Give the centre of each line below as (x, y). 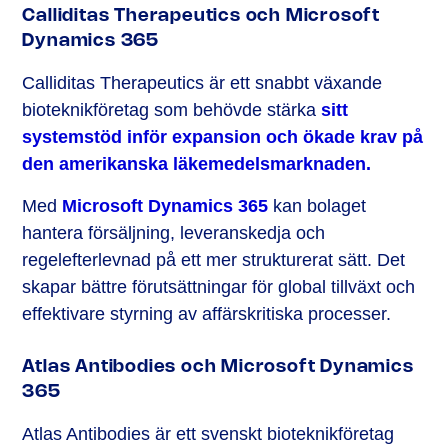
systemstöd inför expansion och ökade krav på (223, 136)
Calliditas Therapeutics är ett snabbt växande (202, 82)
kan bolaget (317, 205)
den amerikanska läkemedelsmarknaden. (197, 163)
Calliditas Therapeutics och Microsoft (201, 15)
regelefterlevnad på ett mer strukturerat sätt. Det (214, 259)
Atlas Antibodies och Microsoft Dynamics (218, 366)
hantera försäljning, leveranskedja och (174, 232)
